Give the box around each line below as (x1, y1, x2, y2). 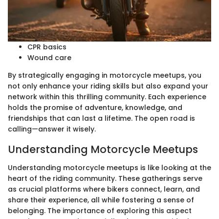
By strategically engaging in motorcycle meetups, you (8, 70, 201, 80)
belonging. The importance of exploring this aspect (8, 206, 192, 216)
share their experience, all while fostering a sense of (8, 195, 194, 205)
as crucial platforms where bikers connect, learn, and (8, 184, 200, 195)
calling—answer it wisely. (8, 124, 96, 134)
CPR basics (27, 42, 66, 52)
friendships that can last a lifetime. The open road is (8, 113, 195, 123)
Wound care (27, 52, 71, 63)
